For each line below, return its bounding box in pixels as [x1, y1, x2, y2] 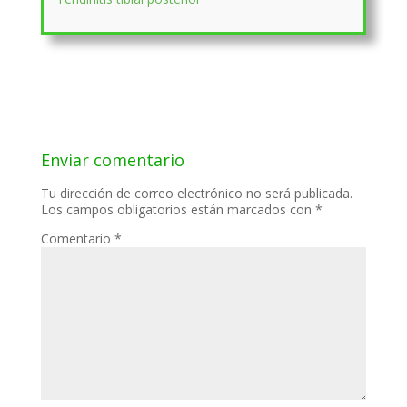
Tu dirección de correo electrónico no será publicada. [40, 184, 352, 202]
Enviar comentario [40, 148, 184, 171]
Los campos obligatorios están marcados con [40, 200, 315, 218]
